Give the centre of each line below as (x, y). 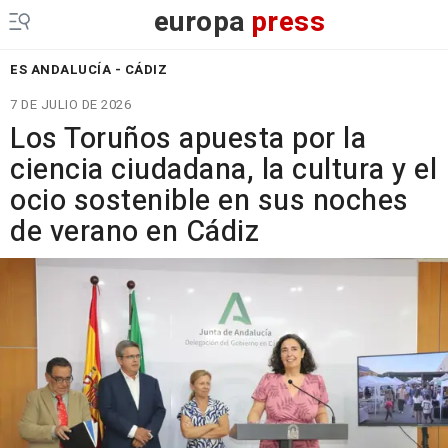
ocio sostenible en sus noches (209, 201)
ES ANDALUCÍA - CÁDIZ (88, 69)
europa (199, 22)
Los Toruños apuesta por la (188, 139)
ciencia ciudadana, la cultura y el (223, 170)
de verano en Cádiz (134, 232)
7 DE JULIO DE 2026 (70, 104)
